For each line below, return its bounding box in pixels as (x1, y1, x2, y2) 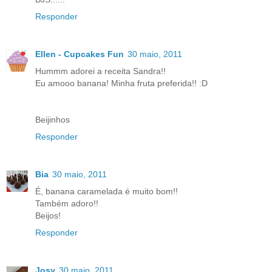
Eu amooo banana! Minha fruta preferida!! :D (35, 78, 208, 89)
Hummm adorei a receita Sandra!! (35, 66, 166, 76)
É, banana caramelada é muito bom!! (35, 186, 178, 197)
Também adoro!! (35, 199, 98, 209)
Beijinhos (35, 115, 70, 125)
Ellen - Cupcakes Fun (35, 49, 124, 59)
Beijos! (35, 211, 61, 221)
